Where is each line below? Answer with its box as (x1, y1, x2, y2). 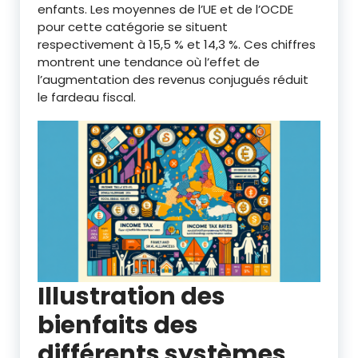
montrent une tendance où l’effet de (38, 53, 260, 70)
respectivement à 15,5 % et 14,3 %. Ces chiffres (38, 35, 316, 53)
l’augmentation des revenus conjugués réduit (38, 70, 308, 88)
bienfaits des (38, 308, 198, 343)
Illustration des (38, 280, 225, 314)
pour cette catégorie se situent (38, 18, 228, 35)
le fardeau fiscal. (38, 88, 136, 105)
